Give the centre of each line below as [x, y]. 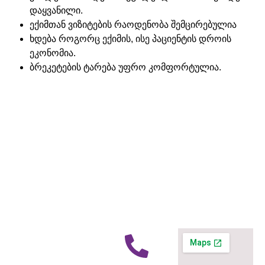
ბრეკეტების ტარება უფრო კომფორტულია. [127, 67]
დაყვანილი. [56, 10]
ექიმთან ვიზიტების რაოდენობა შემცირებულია [134, 24]
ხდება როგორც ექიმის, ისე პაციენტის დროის [130, 38]
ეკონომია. [53, 53]
